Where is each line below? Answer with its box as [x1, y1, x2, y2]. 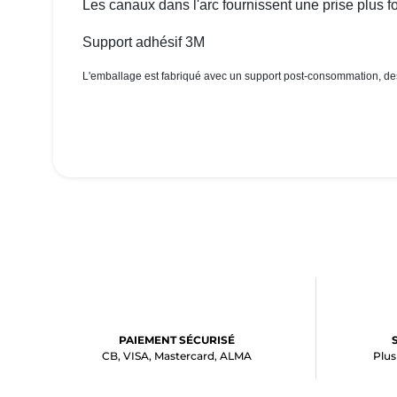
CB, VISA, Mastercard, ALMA [101, 348, 252, 362]
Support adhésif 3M [82, 34, 205, 50]
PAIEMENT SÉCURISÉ [118, 332, 235, 346]
